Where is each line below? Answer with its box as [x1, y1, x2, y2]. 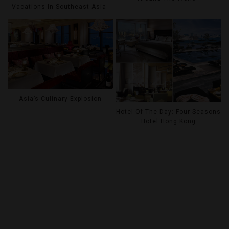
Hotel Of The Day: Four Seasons [116, 108, 221, 116]
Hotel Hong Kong [141, 118, 196, 125]
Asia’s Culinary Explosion [19, 95, 102, 103]
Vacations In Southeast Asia [12, 3, 107, 11]
